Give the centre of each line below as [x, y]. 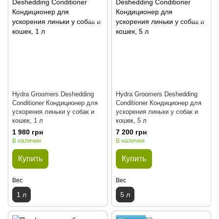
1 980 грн [28, 132]
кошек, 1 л [28, 121]
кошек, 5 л [131, 121]
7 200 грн [131, 132]
